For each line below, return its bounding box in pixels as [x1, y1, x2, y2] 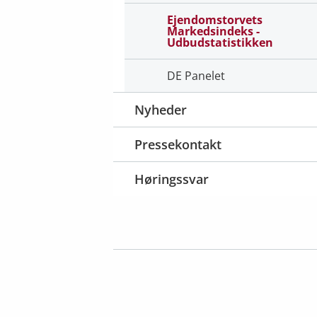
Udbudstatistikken [167, 35, 273, 50]
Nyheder [134, 101, 187, 118]
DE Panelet [167, 68, 225, 83]
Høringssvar [134, 171, 209, 188]
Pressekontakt [134, 136, 221, 153]
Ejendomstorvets [167, 12, 263, 28]
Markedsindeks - [167, 23, 260, 39]
